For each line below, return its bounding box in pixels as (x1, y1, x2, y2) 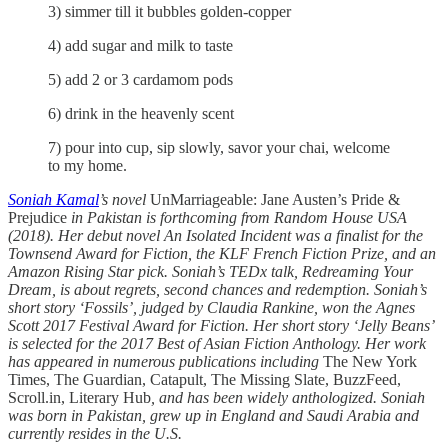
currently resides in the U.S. (8, 425, 182, 443)
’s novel (99, 191, 150, 209)
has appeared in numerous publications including (8, 353, 323, 371)
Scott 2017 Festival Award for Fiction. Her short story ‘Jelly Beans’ (8, 317, 433, 335)
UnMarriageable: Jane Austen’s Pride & (150, 191, 400, 209)
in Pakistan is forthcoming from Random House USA (67, 209, 407, 227)
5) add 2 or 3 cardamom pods (48, 71, 233, 89)
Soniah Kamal (8, 191, 99, 209)
